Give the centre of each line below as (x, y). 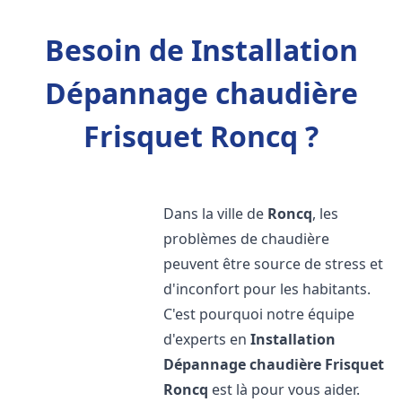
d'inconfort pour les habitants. (267, 289)
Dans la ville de (216, 214)
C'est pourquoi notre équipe (259, 314)
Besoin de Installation (201, 50)
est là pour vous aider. (284, 389)
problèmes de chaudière (247, 239)
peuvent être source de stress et (274, 264)
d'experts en (207, 339)
